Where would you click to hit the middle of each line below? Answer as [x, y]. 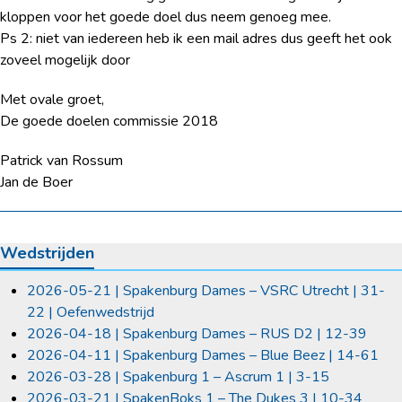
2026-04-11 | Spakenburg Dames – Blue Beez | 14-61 [203, 356]
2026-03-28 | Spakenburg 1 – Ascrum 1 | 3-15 [178, 377]
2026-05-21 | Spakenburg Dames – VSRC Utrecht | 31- [206, 291]
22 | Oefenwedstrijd [91, 313]
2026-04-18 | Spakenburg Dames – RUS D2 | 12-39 [197, 334]
